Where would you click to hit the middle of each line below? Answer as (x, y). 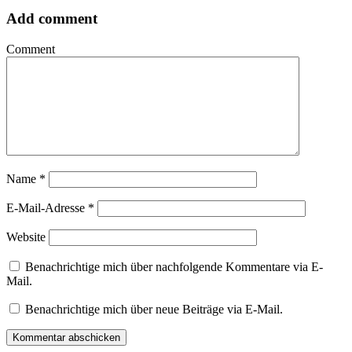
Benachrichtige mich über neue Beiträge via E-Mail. (154, 309)
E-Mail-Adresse (47, 207)
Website (26, 236)
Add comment (52, 19)
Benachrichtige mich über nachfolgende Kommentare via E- (174, 266)
